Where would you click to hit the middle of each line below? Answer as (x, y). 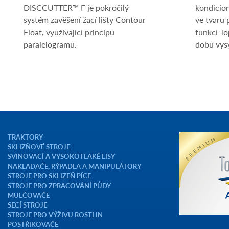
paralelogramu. (50, 44)
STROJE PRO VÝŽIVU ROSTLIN (55, 214)
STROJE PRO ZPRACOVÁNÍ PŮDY (59, 185)
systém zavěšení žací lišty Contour (85, 20)
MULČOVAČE (29, 195)
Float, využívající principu (69, 32)
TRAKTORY (25, 137)
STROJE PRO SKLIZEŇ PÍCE (49, 176)
